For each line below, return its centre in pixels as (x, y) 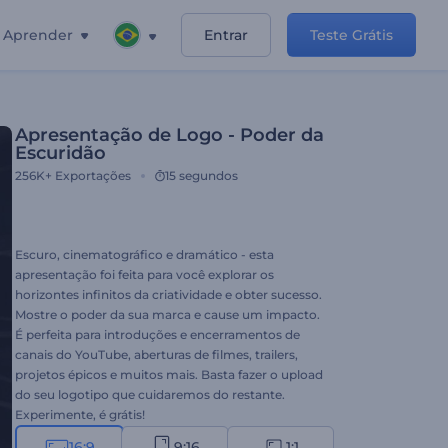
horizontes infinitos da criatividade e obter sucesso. (168, 294)
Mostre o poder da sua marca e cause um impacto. (167, 314)
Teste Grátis (351, 35)
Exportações (93, 175)
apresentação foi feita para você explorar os (144, 274)
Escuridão (60, 153)
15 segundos (201, 175)
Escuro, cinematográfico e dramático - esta (144, 254)
